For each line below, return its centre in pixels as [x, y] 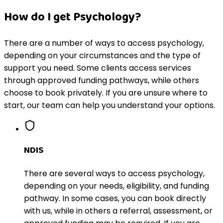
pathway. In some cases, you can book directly [115, 198]
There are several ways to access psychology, [114, 173]
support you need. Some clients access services [98, 68]
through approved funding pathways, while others [102, 81]
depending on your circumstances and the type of [102, 56]
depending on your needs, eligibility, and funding [116, 186]
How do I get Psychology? [73, 17]
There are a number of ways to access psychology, [104, 43]
